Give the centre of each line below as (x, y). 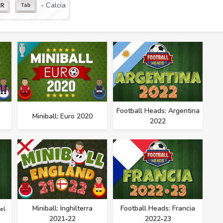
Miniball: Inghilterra (62, 209)
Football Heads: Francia (158, 209)
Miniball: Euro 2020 (62, 116)
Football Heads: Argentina (158, 111)
